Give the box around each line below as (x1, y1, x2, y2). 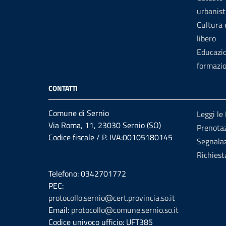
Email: (48, 204, 71, 216)
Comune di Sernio (48, 107, 109, 119)
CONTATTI (48, 83, 78, 93)
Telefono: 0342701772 (48, 167, 126, 180)
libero (197, 32, 216, 44)
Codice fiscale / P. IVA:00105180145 (48, 131, 173, 143)
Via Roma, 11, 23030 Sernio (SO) (48, 119, 161, 131)
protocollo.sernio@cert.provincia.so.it (48, 192, 175, 204)
